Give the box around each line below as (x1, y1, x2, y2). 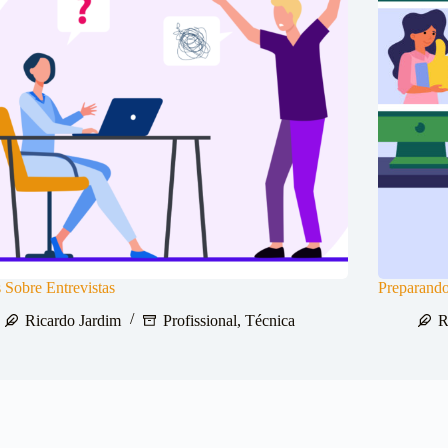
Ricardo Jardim (25, 311, 122, 329)
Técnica (245, 311, 296, 329)
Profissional (163, 311, 238, 329)
